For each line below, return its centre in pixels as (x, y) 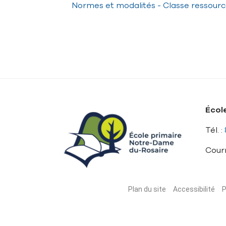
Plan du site (147, 189)
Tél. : (215, 130)
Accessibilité (194, 189)
